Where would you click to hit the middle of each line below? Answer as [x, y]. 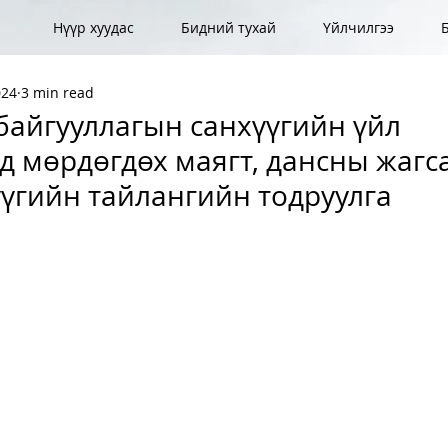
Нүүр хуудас [93, 27]
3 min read [57, 92]
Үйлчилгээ [358, 27]
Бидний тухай [228, 27]
